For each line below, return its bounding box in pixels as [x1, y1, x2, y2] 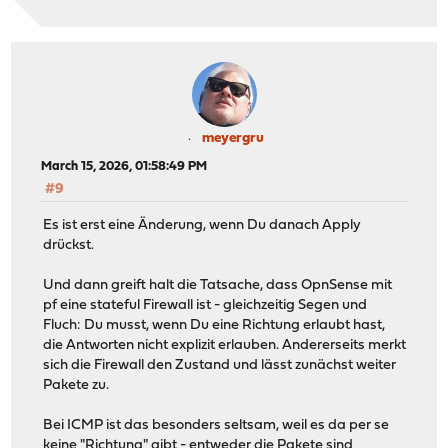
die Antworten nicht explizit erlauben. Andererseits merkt [43, 338, 407, 354]
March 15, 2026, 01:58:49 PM [41, 159, 208, 173]
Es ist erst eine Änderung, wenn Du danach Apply [43, 218, 362, 234]
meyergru [202, 130, 264, 146]
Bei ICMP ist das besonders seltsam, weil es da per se [43, 418, 390, 434]
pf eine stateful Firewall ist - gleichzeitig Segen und [43, 298, 368, 314]
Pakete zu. [43, 378, 110, 394]
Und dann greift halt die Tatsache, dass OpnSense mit [43, 278, 393, 294]
